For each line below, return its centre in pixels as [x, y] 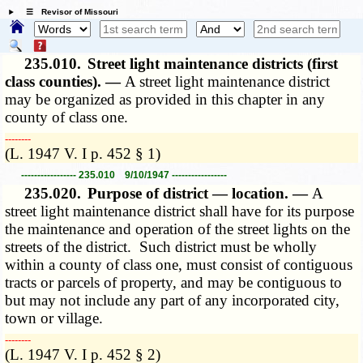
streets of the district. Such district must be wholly [161, 246]
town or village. [54, 318]
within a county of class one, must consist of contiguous [179, 264]
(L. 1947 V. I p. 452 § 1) [83, 154]
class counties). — [65, 82]
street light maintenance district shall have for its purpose [180, 211]
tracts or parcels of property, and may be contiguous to [174, 282]
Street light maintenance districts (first [213, 64]
